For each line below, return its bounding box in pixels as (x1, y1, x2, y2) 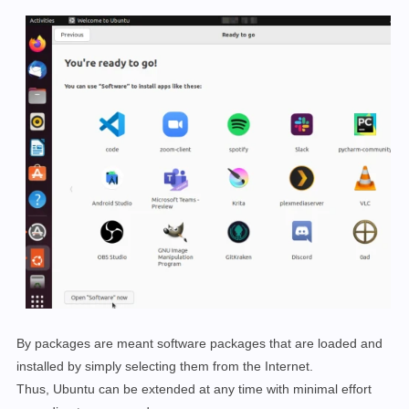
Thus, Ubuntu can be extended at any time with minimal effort (16, 382, 372, 397)
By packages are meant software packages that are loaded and (16, 336, 383, 351)
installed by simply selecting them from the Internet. (16, 359, 313, 374)
